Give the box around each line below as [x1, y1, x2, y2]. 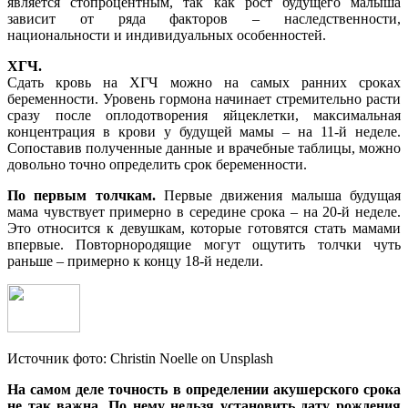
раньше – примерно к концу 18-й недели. [7, 252, 263, 269]
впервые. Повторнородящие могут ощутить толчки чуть [7, 236, 401, 252]
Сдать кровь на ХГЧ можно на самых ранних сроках [7, 74, 401, 90]
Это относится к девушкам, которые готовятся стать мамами [7, 219, 401, 236]
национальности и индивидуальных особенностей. [7, 26, 326, 43]
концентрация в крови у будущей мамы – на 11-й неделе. [7, 123, 401, 139]
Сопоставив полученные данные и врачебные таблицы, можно [7, 139, 401, 156]
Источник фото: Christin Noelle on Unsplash [7, 350, 273, 366]
